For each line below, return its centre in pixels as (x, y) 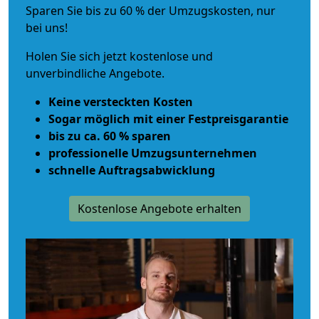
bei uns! (47, 27)
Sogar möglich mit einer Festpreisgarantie (168, 119)
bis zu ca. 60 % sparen (110, 136)
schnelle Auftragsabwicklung (132, 170)
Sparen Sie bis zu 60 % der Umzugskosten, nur (151, 10)
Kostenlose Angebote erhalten (159, 208)
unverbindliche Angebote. (95, 73)
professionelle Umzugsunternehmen (153, 153)
